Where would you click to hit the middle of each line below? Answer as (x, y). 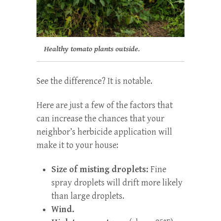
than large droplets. (88, 196)
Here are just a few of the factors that (105, 105)
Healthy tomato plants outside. (92, 49)
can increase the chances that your (100, 118)
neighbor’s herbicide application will (104, 132)
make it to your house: (77, 145)
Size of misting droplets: (100, 169)
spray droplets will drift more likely (117, 183)
